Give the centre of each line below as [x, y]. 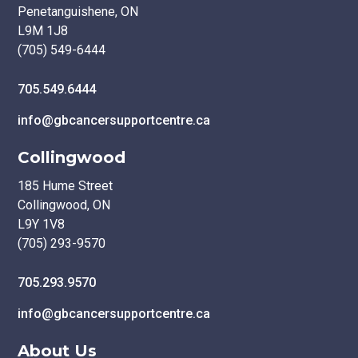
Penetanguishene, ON [78, 12]
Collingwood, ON [64, 205]
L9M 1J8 [43, 31]
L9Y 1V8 [41, 224]
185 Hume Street [65, 186]
